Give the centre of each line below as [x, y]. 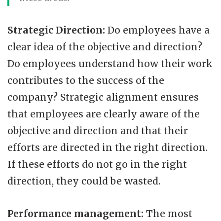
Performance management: [77, 213]
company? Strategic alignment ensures [103, 97]
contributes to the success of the [86, 80]
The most [169, 213]
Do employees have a [159, 30]
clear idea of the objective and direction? [105, 47]
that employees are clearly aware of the [104, 114]
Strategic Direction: [57, 30]
